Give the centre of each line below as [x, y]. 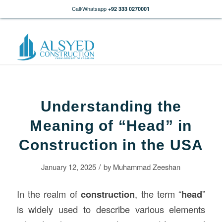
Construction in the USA [111, 145]
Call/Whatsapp [89, 8]
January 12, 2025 [69, 167]
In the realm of [49, 194]
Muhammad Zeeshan [147, 167]
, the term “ [158, 194]
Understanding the [111, 106]
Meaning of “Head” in [111, 126]
